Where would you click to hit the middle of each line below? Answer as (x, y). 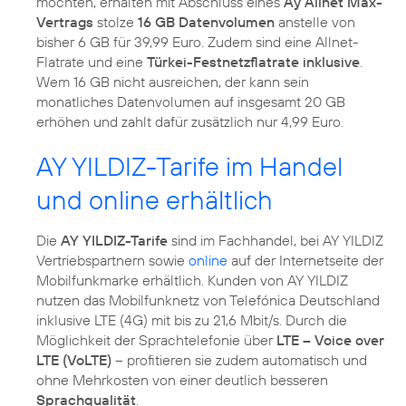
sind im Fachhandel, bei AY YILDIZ (275, 241)
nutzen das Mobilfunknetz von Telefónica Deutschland (208, 300)
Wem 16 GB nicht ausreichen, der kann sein (173, 82)
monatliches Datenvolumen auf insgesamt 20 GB (191, 102)
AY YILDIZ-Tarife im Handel (189, 167)
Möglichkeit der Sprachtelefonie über (156, 340)
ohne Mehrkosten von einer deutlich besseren (182, 380)
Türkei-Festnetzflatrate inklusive (253, 62)
